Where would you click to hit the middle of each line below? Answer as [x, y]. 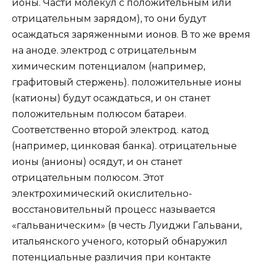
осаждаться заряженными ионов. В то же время [131, 35]
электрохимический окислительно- [102, 194]
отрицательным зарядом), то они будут [109, 19]
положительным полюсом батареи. [99, 114]
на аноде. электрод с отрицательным [104, 51]
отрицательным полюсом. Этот [88, 178]
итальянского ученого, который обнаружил [120, 242]
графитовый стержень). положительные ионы [127, 82]
